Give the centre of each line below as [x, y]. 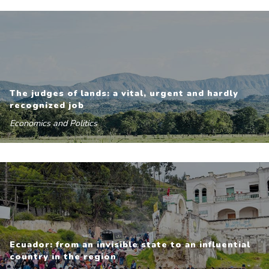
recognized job [47, 105]
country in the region [63, 256]
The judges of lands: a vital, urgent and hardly [124, 93]
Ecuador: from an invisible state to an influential [130, 244]
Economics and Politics [53, 123]
